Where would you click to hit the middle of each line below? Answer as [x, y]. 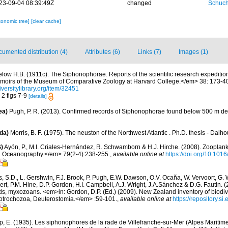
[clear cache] [46, 21]
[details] [38, 96]
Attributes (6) [103, 52]
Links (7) [149, 52]
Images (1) [193, 52]
